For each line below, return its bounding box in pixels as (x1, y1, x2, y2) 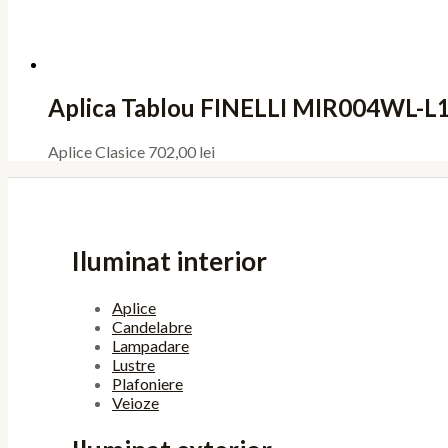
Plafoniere (112, 374, 183, 394)
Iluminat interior (72, 244, 267, 277)
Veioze (112, 393, 159, 413)
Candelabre (112, 317, 192, 337)
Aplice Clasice (48, 142, 148, 162)
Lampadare (112, 336, 189, 356)
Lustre (112, 355, 155, 375)
